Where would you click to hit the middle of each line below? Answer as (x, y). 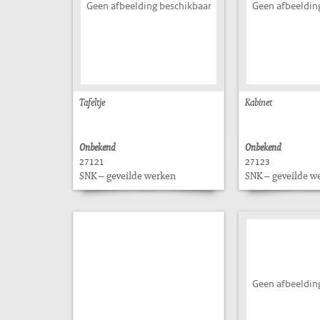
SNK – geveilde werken (127, 175)
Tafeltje (92, 102)
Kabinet (259, 102)
